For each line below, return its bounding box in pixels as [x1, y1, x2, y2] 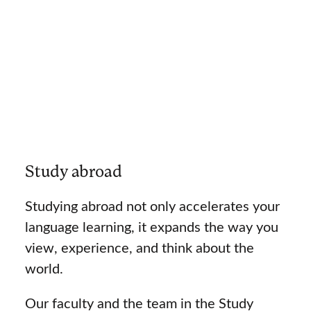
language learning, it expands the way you [24, 217, 278, 236]
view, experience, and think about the [24, 237, 254, 257]
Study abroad [24, 160, 122, 181]
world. [24, 258, 63, 278]
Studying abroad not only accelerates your [24, 196, 280, 215]
